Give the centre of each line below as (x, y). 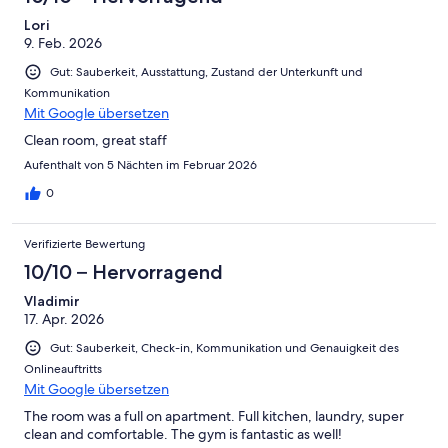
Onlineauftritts (63, 369)
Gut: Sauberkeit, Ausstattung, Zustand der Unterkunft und (206, 72)
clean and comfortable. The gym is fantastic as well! (183, 434)
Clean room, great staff (95, 140)
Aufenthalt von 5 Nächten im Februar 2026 (140, 165)
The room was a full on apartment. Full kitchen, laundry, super (214, 416)
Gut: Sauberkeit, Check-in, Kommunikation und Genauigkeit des (224, 348)
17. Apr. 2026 (64, 319)
